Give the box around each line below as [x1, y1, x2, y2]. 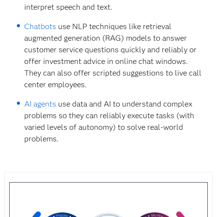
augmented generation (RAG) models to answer [24, 33, 187, 43]
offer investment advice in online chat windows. [24, 57, 188, 66]
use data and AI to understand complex [56, 99, 193, 109]
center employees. [24, 80, 87, 90]
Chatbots [24, 22, 57, 31]
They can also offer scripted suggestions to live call [24, 68, 202, 78]
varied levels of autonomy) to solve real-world [24, 123, 184, 132]
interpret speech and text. [24, 2, 113, 12]
